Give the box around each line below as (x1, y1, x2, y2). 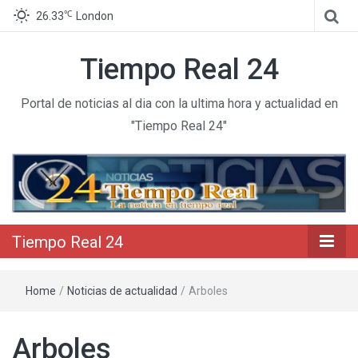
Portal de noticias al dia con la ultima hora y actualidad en (20, 96, 338, 111)
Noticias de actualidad (67, 284, 177, 297)
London (76, 10, 113, 22)
